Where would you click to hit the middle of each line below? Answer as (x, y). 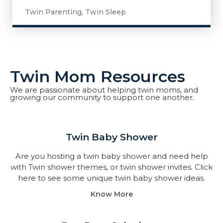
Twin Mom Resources (98, 76)
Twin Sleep (106, 12)
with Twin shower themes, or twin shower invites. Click (111, 167)
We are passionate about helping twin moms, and (104, 90)
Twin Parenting (53, 12)
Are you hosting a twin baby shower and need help (111, 156)
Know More (111, 194)
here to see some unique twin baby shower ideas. (111, 178)
